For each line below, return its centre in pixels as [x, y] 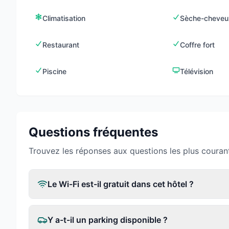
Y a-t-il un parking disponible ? [108, 220]
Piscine [55, 71]
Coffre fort [198, 45]
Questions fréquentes [93, 132]
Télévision [197, 71]
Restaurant [61, 45]
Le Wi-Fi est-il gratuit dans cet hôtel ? [121, 184]
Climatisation [64, 18]
